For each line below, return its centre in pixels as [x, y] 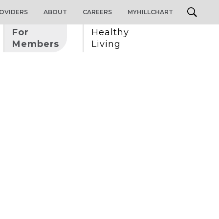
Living [106, 44]
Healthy [112, 32]
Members [36, 44]
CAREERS [97, 12]
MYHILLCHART [150, 12]
